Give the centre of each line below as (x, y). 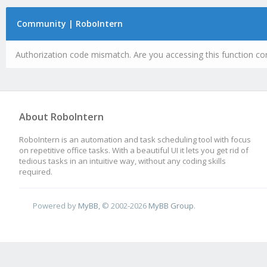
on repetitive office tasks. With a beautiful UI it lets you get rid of (134, 150)
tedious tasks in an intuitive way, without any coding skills (122, 161)
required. (36, 172)
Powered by (56, 205)
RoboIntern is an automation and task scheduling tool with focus (135, 139)
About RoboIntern (61, 117)
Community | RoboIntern (69, 24)
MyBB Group (171, 205)
